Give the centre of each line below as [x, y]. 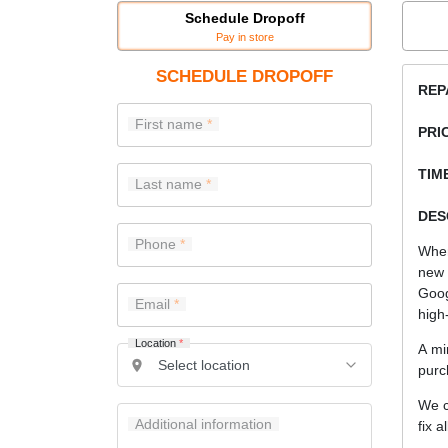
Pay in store [244, 36]
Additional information [203, 424]
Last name [168, 184]
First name [168, 124]
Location [156, 342]
